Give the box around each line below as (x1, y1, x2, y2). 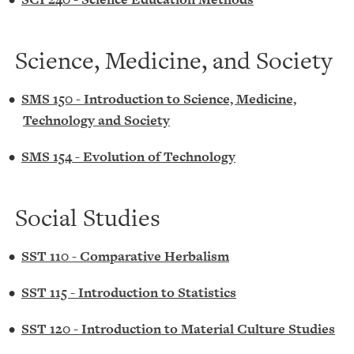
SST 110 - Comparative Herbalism (21, 247, 229, 265)
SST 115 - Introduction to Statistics (21, 283, 236, 302)
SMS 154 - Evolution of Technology (21, 147, 235, 166)
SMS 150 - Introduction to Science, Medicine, (21, 89, 296, 108)
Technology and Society (23, 111, 170, 130)
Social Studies (15, 201, 160, 234)
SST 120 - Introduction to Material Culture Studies (21, 319, 335, 338)
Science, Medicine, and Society (15, 43, 332, 77)
